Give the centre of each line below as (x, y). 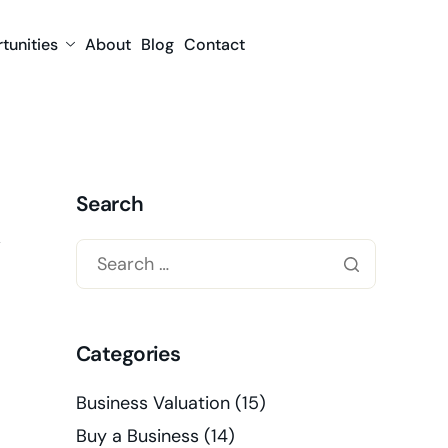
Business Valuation (153, 402)
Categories (128, 353)
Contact (214, 45)
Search (110, 203)
